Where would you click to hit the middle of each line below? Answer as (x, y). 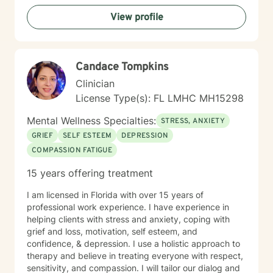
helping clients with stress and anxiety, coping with (128, 219)
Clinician (95, 83)
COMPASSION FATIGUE (72, 151)
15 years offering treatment (90, 173)
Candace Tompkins (122, 67)
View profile (136, 18)
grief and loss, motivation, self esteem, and (112, 231)
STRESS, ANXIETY (193, 121)
